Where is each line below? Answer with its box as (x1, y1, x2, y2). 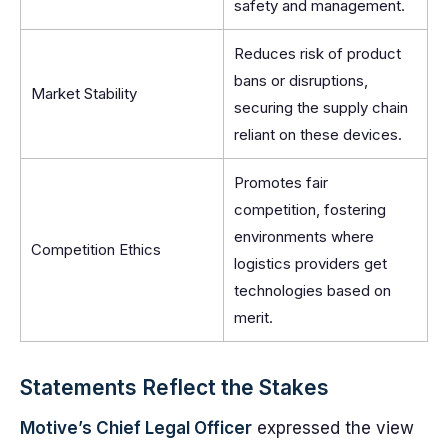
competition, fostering (234, 200, 386, 219)
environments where (234, 227, 374, 246)
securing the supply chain (234, 98, 408, 117)
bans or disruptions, (234, 71, 368, 90)
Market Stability (31, 84, 137, 103)
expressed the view (252, 418, 414, 438)
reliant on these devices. (234, 125, 402, 144)
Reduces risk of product (234, 44, 401, 63)
